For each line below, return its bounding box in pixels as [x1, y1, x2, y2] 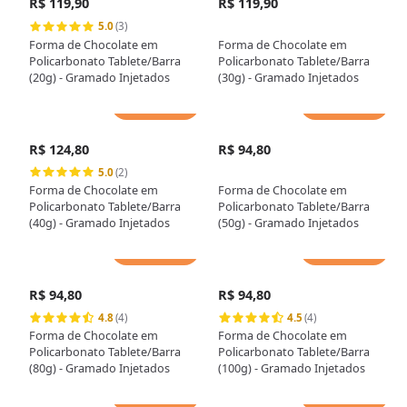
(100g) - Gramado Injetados [218, 360, 366, 377]
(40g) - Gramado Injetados [28, 213, 170, 231]
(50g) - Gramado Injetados [218, 213, 360, 231]
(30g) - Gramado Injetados [218, 68, 360, 85]
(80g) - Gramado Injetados [28, 360, 170, 377]
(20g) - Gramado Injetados [28, 68, 170, 85]
